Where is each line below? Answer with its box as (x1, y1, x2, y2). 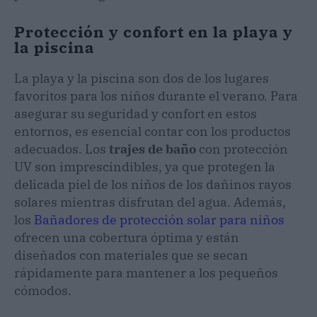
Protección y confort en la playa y (14, 21, 293, 42)
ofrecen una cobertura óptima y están (14, 229, 239, 246)
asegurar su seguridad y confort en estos (14, 105, 257, 122)
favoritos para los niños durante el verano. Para (14, 87, 298, 104)
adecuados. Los (14, 140, 109, 157)
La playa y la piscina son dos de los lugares (14, 69, 269, 86)
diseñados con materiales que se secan (14, 246, 248, 263)
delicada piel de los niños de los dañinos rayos (14, 175, 292, 192)
